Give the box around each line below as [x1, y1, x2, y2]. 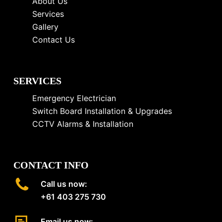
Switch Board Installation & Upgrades [32, 106, 172, 116]
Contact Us [32, 35, 75, 45]
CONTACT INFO [13, 160, 89, 171]
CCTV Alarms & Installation [32, 119, 133, 129]
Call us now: [40, 179, 87, 189]
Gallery [32, 22, 58, 32]
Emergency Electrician [32, 93, 116, 104]
